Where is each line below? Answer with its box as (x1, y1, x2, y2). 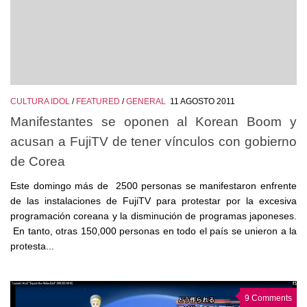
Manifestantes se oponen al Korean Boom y (10, 113, 297, 129)
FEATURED (76, 97, 120, 107)
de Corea (10, 153, 65, 169)
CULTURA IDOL (10, 97, 70, 107)
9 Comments (245, 293, 292, 303)
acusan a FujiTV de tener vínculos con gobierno (10, 133, 297, 149)
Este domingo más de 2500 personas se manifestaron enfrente (10, 180, 297, 191)
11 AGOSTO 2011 (170, 97, 235, 107)
